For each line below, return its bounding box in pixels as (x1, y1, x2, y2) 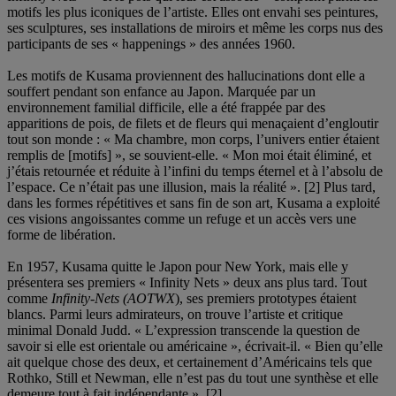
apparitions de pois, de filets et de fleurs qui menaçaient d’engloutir (7, 115, 378, 131)
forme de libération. (7, 226, 116, 242)
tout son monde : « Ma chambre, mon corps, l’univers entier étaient (7, 131, 379, 147)
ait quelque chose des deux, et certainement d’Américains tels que (7, 354, 372, 369)
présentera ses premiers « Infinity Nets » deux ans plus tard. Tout (7, 274, 367, 290)
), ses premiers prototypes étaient (175, 290, 356, 306)
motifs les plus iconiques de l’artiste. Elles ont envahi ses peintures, (7, 4, 378, 19)
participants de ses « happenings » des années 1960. (7, 35, 295, 51)
